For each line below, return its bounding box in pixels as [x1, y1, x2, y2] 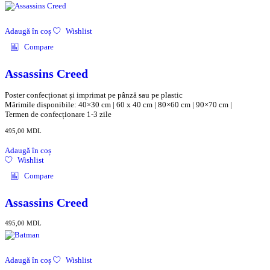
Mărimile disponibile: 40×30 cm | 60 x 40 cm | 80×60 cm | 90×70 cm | [5, 100, 232, 110]
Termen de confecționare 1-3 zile [5, 110, 111, 119]
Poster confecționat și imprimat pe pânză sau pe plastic [5, 90, 183, 100]
